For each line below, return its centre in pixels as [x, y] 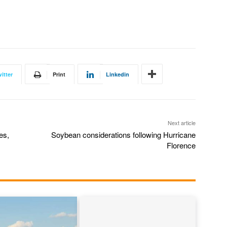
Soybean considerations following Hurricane [123, 135]
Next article [181, 123]
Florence [181, 145]
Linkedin [118, 74]
